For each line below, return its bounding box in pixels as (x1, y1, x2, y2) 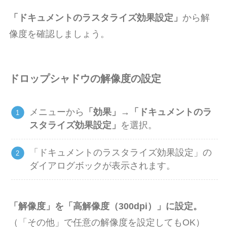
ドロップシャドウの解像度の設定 (9, 72, 161, 84)
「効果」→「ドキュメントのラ (84, 107, 212, 118)
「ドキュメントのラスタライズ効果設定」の (29, 147, 212, 158)
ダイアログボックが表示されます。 (29, 161, 176, 171)
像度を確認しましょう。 (9, 28, 109, 39)
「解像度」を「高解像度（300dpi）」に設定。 (9, 201, 202, 211)
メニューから (29, 107, 85, 118)
